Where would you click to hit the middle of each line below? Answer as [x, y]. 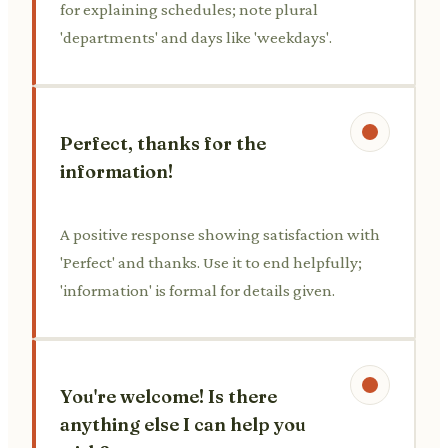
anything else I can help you [183, 424]
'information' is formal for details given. [197, 290]
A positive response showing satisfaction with [220, 234]
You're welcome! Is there [168, 396]
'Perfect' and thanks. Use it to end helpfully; [211, 262]
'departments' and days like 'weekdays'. [196, 37]
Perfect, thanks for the [163, 143]
